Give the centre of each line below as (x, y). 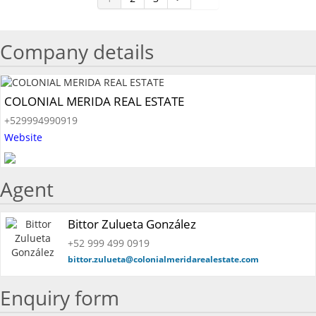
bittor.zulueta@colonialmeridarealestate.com (163, 260)
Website (23, 138)
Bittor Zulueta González (132, 224)
